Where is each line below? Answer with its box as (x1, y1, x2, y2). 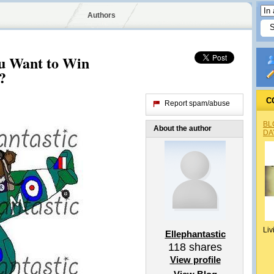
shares (186, 241, 222, 253)
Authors (87, 11, 116, 20)
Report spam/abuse (165, 99, 230, 108)
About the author (154, 124, 212, 133)
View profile (169, 254, 221, 265)
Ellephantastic (165, 229, 226, 239)
